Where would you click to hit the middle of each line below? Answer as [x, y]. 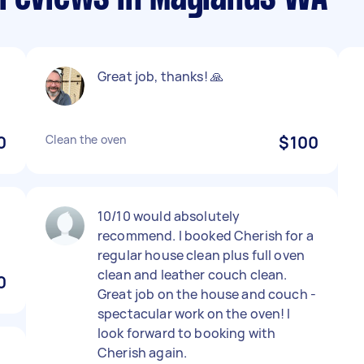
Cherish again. [143, 353]
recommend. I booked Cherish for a [206, 236]
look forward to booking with [187, 333]
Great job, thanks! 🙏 [160, 76]
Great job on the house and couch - [207, 294]
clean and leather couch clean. [193, 275]
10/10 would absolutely [169, 216]
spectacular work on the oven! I [194, 314]
